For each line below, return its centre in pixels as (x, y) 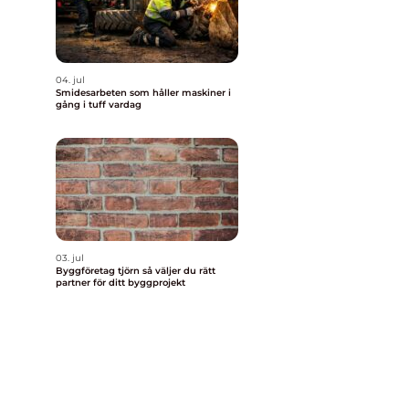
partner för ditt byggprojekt (121, 283)
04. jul (70, 80)
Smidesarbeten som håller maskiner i (143, 93)
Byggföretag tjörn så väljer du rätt (99, 271)
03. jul (70, 258)
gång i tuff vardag (99, 105)
